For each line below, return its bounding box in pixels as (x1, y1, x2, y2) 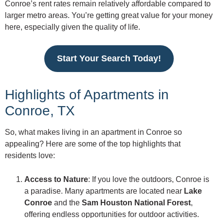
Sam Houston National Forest (82, 198, 191, 207)
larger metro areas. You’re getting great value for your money (5, 11, 213, 19)
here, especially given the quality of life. (5, 22, 140, 31)
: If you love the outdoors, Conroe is (88, 175, 209, 183)
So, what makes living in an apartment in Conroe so (5, 127, 182, 136)
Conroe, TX (5, 103, 75, 118)
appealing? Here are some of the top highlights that (5, 139, 181, 148)
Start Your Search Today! (57, 53, 161, 63)
